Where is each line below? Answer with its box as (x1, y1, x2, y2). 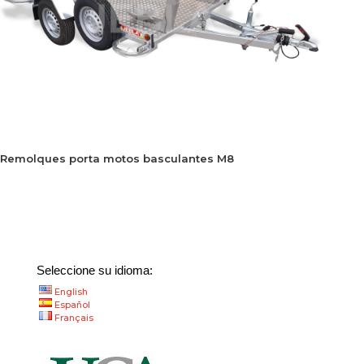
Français (54, 311, 93, 323)
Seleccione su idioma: (36, 262, 153, 277)
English (54, 285, 88, 297)
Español (54, 298, 90, 310)
